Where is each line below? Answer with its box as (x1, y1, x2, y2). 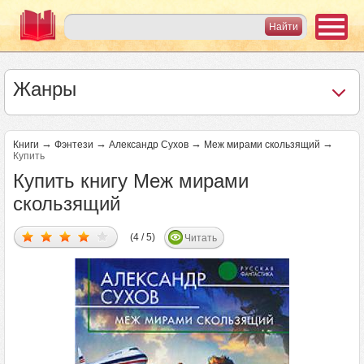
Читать (184, 232, 217, 244)
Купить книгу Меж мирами (13, 170, 249, 192)
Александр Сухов (109, 139, 188, 150)
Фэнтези (54, 139, 93, 150)
